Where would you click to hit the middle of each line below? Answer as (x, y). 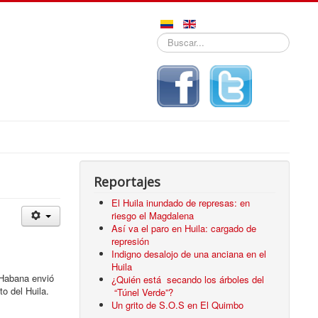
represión (131, 241)
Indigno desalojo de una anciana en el (189, 253)
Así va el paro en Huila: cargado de (184, 228)
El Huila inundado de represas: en (181, 202)
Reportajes (127, 181)
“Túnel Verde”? (143, 292)
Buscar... (175, 39)
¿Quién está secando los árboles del (188, 279)
